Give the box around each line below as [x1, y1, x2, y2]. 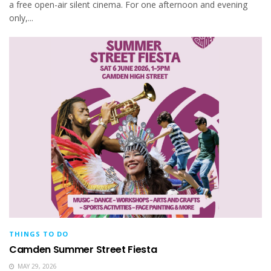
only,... [9, 12, 33, 24]
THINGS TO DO [9, 229, 68, 239]
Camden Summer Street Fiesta [9, 243, 157, 257]
